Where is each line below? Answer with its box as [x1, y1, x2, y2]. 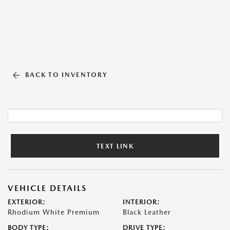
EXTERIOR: [8, 198, 46, 206]
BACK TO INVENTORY [25, 71, 108, 79]
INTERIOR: [123, 198, 160, 206]
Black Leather [123, 208, 171, 216]
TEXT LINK [97, 142, 133, 150]
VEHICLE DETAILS [8, 183, 87, 193]
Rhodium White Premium [8, 208, 100, 216]
